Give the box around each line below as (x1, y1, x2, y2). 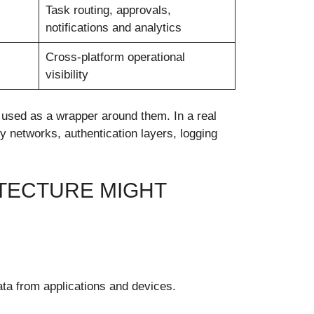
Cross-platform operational (45, 50, 185, 64)
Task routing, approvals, (45, 3, 171, 17)
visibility (45, 67, 88, 81)
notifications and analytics (45, 20, 182, 34)
